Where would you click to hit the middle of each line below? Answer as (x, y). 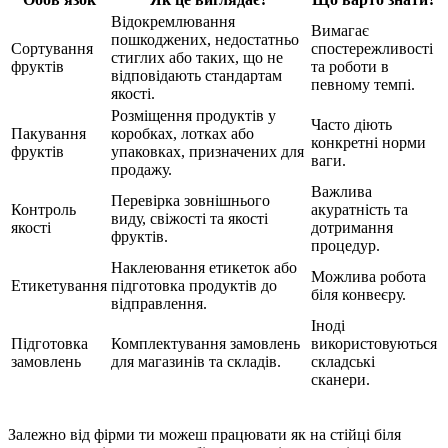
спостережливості (372, 49)
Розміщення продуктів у (193, 116)
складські (343, 362)
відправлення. (159, 304)
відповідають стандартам (196, 76)
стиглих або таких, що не (197, 58)
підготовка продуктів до (194, 286)
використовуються (374, 344)
